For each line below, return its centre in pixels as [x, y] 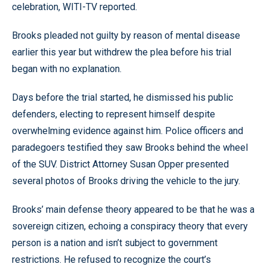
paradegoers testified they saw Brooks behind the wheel [130, 147]
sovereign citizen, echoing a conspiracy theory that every [130, 226]
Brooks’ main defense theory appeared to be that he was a [133, 209]
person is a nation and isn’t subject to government [115, 243]
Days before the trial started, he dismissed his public [122, 97]
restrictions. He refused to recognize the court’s [111, 259]
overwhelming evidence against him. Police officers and [128, 131]
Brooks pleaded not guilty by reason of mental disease [126, 35]
